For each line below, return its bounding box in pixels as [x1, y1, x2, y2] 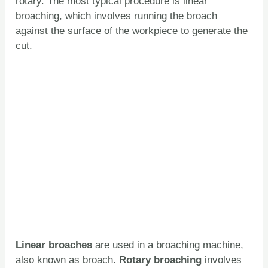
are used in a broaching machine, [92, 239, 244, 251]
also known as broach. [16, 254, 120, 266]
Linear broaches [16, 239, 93, 251]
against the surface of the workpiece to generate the [16, 25, 248, 37]
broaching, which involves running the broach [16, 10, 218, 22]
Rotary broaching [119, 254, 202, 266]
